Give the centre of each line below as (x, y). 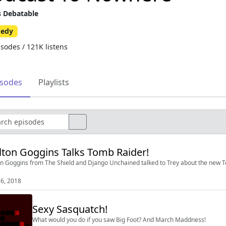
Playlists (54, 82)
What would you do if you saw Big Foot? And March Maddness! (119, 219)
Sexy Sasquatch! (70, 209)
